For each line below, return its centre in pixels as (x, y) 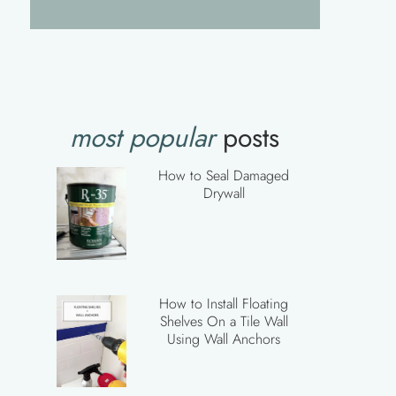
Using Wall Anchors (224, 339)
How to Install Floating (224, 303)
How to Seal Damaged (224, 175)
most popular (143, 137)
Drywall (224, 193)
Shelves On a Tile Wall (224, 321)
